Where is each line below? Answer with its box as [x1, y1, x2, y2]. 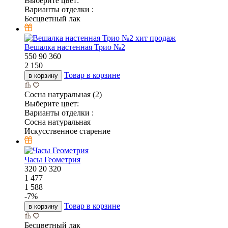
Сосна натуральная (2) [24, 90, 102, 99]
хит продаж [135, 33, 176, 42]
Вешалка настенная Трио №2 [24, 42, 125, 51]
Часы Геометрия [24, 155, 80, 164]
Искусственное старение [24, 126, 110, 135]
